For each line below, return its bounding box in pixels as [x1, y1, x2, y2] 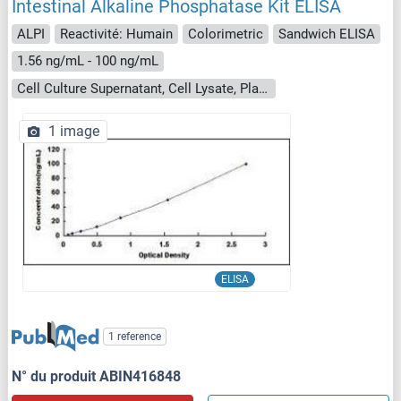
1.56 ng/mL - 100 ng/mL [17, 53, 158, 70]
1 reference [108, 330, 162, 344]
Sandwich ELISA [278, 25, 375, 42]
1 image [48, 123, 99, 141]
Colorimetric [188, 25, 263, 42]
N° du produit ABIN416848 [12, 368, 181, 386]
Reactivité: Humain [60, 25, 173, 42]
